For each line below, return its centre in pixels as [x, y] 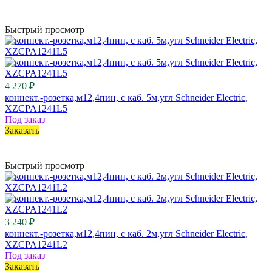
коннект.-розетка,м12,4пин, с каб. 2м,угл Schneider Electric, [126, 233]
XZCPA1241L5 [36, 108]
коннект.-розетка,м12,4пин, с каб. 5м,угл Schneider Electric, [126, 97]
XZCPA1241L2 [36, 244]
